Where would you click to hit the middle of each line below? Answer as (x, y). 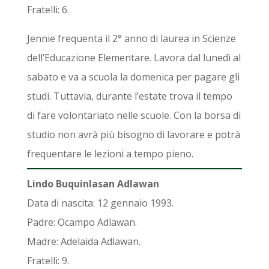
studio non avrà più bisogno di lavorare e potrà (133, 134)
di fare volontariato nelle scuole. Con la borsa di (134, 115)
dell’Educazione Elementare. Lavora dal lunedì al (134, 57)
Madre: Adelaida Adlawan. (83, 241)
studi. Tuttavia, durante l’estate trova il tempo (129, 96)
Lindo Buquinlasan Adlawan (93, 183)
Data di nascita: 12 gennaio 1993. (100, 203)
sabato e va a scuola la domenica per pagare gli (133, 77)
